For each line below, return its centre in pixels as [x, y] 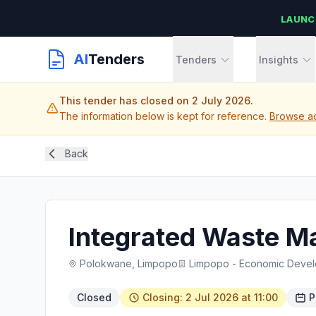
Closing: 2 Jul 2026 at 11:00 [210, 297]
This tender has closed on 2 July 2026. [156, 101]
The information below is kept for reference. [164, 116]
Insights [279, 60]
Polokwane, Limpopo [129, 263]
